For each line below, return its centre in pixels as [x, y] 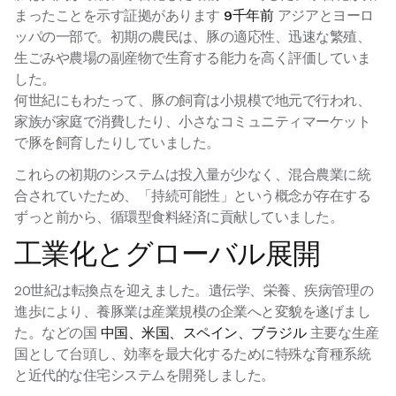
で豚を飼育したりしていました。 [117, 142]
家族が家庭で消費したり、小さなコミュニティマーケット [193, 121]
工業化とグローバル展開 [168, 253]
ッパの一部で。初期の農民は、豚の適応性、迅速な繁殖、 [193, 36]
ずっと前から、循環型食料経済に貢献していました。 [179, 217]
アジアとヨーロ [324, 15]
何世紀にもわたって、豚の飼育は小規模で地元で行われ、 [193, 100]
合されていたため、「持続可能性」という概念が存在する [193, 195]
